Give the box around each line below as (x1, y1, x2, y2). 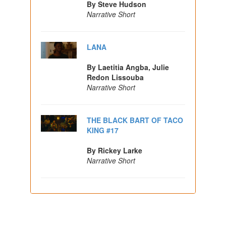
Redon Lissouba (87, 72, 144, 82)
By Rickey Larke (87, 145, 143, 155)
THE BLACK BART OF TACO (87, 115, 184, 125)
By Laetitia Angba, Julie (87, 62, 169, 72)
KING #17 (87, 125, 119, 135)
